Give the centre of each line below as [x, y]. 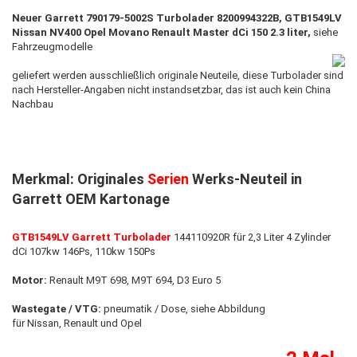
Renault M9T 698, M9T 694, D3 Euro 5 [134, 280]
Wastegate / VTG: [57, 308]
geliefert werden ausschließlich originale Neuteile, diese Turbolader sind [178, 75]
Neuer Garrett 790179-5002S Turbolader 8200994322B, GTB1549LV [177, 18]
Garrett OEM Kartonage [91, 198]
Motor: [29, 280]
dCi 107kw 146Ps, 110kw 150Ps [84, 251]
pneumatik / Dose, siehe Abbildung [183, 308]
